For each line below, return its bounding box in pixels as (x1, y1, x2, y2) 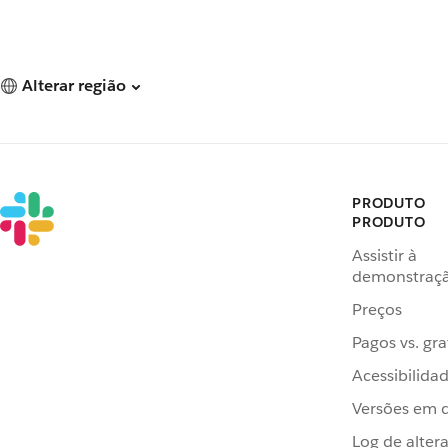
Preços (352, 298, 402, 320)
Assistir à (352, 244, 417, 266)
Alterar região (22, 75, 126, 97)
